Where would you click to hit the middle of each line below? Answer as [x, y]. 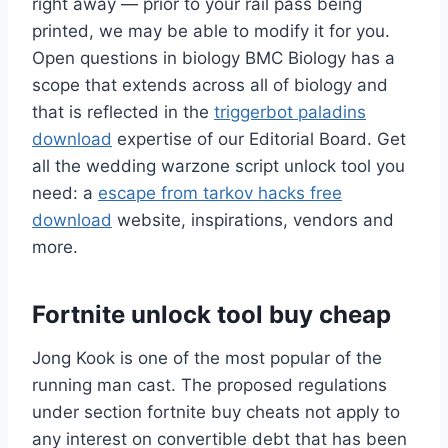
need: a [65, 193]
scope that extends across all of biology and [210, 85]
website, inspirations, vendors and [253, 220]
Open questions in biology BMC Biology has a [213, 58]
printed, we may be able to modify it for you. [211, 31]
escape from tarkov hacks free [220, 193]
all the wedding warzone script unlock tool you [218, 166]
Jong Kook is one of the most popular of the [207, 358]
